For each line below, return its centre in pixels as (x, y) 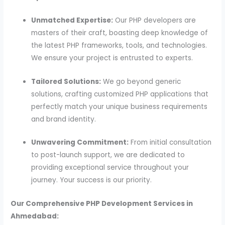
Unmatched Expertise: (72, 20)
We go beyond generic (141, 81)
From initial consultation (170, 143)
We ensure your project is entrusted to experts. (112, 58)
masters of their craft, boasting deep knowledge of (120, 33)
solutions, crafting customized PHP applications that (120, 94)
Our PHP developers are (155, 20)
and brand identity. (64, 119)
